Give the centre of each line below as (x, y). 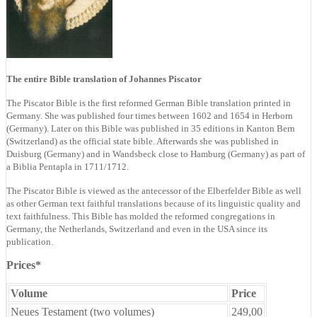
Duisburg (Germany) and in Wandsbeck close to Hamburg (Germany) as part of (156, 154)
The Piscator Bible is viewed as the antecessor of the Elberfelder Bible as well (154, 190)
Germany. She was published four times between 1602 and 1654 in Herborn (150, 115)
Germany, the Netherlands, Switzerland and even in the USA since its (137, 229)
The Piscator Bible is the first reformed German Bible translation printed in (149, 103)
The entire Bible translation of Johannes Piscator (104, 79)
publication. (30, 241)
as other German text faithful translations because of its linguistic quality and (154, 203)
